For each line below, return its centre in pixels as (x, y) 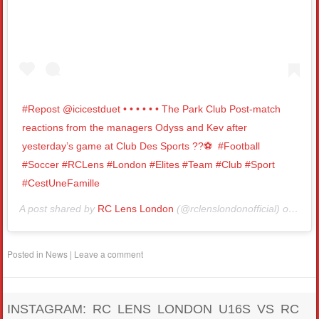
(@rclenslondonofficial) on (231, 208)
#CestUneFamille (61, 183)
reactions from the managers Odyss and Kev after (135, 127)
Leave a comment (109, 253)
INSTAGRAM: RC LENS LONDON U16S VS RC (153, 309)
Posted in (27, 253)
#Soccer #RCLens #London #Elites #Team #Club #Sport (149, 164)
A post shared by (59, 208)
